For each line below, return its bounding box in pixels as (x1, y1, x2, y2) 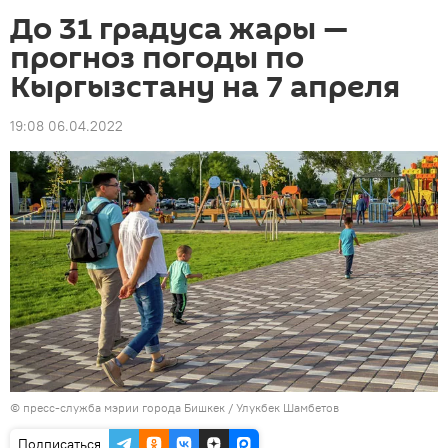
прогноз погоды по (10, 37, 304, 80)
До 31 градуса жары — (10, 8, 348, 51)
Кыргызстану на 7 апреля (10, 66, 400, 109)
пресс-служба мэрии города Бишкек (23, 399, 225, 415)
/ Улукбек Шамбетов (225, 399, 339, 415)
